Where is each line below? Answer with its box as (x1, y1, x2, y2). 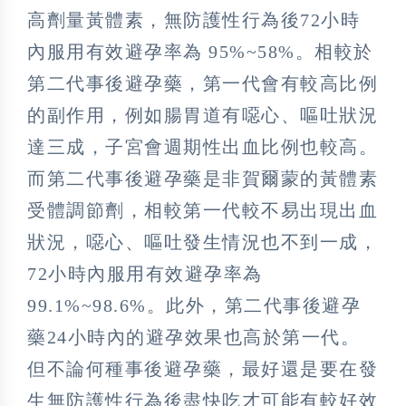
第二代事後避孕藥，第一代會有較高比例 (27, 73, 378, 94)
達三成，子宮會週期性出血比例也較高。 (27, 137, 378, 158)
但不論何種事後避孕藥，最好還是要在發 (27, 359, 378, 380)
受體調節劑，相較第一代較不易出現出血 (27, 200, 378, 221)
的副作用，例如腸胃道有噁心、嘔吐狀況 (27, 105, 378, 126)
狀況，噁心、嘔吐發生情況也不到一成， (27, 232, 378, 253)
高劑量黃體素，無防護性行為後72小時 (27, 10, 360, 31)
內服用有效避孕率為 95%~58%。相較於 (27, 42, 373, 63)
